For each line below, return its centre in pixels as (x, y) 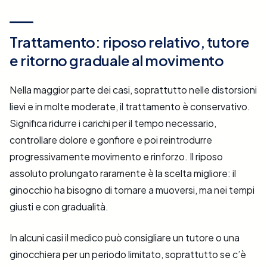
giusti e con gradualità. (59, 207)
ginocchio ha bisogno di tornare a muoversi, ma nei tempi (132, 190)
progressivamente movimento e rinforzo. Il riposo (116, 157)
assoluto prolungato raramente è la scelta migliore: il (123, 173)
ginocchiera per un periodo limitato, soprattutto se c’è (128, 254)
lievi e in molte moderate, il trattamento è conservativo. (130, 107)
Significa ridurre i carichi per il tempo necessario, (113, 123)
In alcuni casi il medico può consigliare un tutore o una (125, 238)
